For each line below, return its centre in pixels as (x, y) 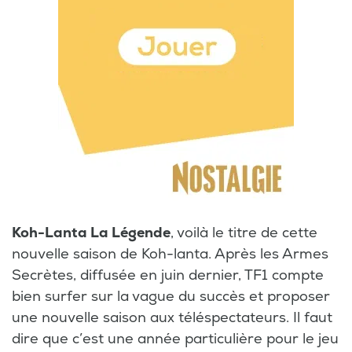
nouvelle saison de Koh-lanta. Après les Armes (170, 254)
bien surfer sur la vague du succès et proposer (171, 296)
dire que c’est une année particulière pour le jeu (175, 339)
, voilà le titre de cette (244, 233)
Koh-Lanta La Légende (91, 233)
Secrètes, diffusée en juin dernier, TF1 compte (168, 275)
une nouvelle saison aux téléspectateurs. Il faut (172, 317)
